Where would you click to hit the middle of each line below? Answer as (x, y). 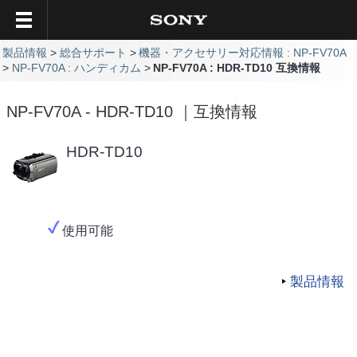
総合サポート (93, 53)
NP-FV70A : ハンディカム (76, 68)
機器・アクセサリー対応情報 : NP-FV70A (243, 53)
